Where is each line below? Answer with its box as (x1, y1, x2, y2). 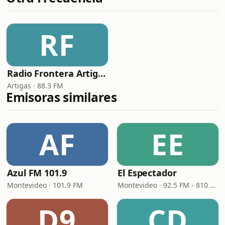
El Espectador (118, 167, 177, 179)
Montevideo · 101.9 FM (7, 180, 83, 190)
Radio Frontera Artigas (98, 67, 106, 79)
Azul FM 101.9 (7, 167, 67, 179)
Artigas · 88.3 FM (7, 81, 63, 90)
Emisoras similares (6, 89, 117, 105)
